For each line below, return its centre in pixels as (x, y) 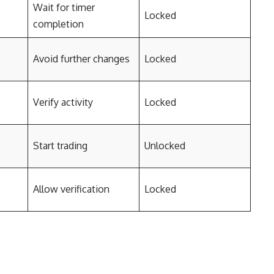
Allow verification (71, 189)
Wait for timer (64, 7)
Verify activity (63, 102)
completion (58, 24)
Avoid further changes (81, 59)
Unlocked (165, 146)
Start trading (60, 146)
